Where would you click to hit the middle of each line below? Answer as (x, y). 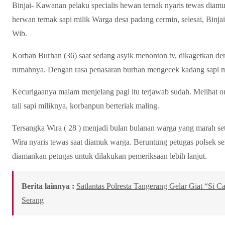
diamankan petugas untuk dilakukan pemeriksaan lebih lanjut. (109, 156)
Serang (33, 200)
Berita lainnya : (48, 186)
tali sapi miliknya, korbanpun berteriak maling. (86, 105)
